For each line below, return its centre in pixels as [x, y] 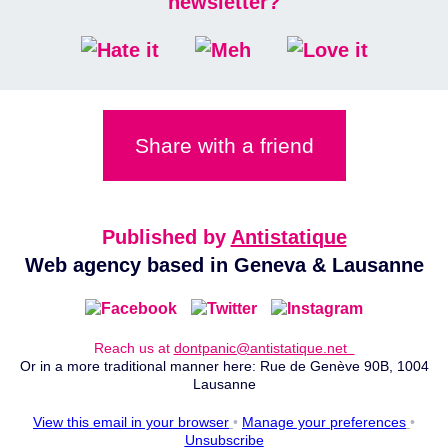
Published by [166, 237]
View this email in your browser [131, 422]
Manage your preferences [324, 422]
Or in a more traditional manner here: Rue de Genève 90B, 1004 [224, 366]
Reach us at [133, 348]
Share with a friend [224, 145]
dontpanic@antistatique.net [264, 348]
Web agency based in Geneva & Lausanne [224, 265]
